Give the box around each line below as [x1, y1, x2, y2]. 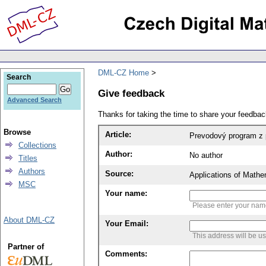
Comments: [105, 249, 147, 259]
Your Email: [105, 219, 148, 229]
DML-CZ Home [98, 68, 149, 77]
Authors [18, 167, 45, 176]
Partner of [7, 242, 44, 251]
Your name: [105, 189, 147, 198]
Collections [18, 141, 56, 150]
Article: [105, 130, 131, 140]
